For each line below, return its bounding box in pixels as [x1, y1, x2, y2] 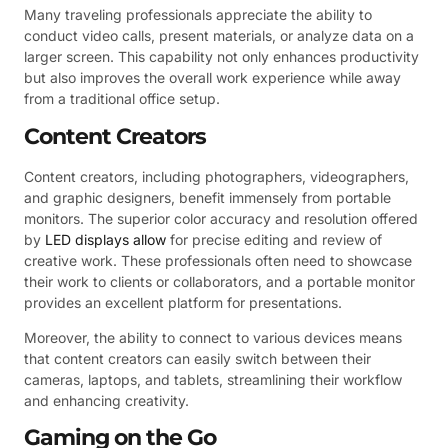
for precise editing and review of [166, 230, 382, 248]
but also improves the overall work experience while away [24, 69, 401, 87]
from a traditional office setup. [24, 90, 220, 108]
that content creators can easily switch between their [24, 349, 371, 367]
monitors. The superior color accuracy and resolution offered [24, 209, 418, 227]
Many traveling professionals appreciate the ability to [24, 6, 372, 24]
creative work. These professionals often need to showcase [24, 251, 412, 269]
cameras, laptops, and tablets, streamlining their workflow [24, 370, 402, 388]
